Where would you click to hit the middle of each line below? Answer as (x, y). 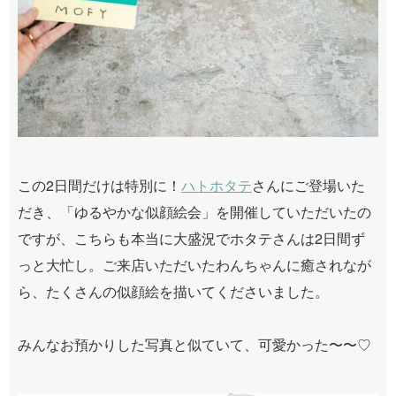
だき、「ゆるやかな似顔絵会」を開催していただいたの (194, 211)
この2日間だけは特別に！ (99, 185)
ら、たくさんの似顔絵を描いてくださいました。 (173, 291)
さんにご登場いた (308, 185)
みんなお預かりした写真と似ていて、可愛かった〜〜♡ (194, 344)
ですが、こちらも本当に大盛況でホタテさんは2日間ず (191, 238)
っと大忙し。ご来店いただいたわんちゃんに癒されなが (194, 264)
